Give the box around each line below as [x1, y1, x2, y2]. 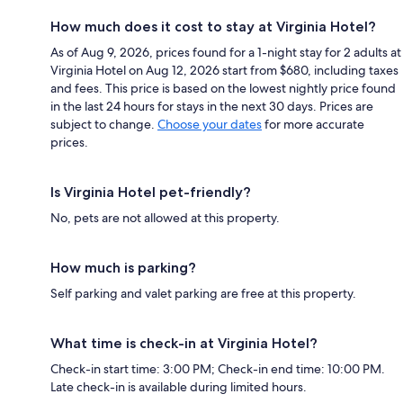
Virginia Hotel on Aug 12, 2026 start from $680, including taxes [50, 61, 399, 78]
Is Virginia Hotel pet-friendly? [50, 183, 251, 201]
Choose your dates [157, 115, 262, 132]
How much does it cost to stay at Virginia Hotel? [50, 17, 376, 35]
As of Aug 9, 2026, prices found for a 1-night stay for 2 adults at [50, 43, 401, 60]
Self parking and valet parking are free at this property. [50, 284, 356, 301]
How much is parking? [50, 258, 196, 276]
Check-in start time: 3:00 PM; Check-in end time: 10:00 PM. [50, 360, 385, 377]
